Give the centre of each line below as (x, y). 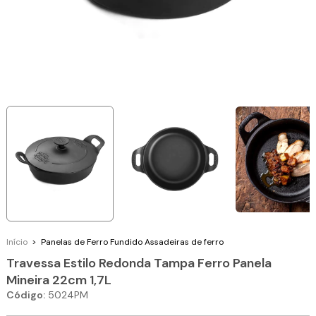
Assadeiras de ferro (184, 242)
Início (17, 242)
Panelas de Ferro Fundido (92, 242)
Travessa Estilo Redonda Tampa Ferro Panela (139, 263)
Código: (26, 294)
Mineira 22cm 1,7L (59, 280)
